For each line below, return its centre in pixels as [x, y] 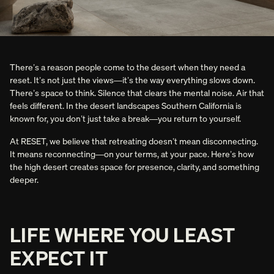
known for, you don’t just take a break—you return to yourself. [125, 118]
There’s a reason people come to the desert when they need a [128, 67]
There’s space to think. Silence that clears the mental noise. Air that [137, 92]
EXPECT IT [59, 258]
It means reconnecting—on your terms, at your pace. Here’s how [132, 154]
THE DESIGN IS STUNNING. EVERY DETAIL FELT [123, 266]
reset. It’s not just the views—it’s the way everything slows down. [132, 80]
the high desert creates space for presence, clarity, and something [135, 166]
